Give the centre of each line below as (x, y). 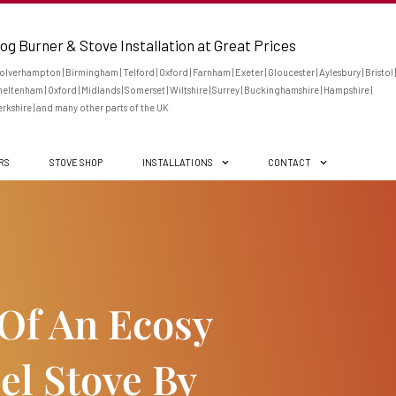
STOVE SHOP (76, 163)
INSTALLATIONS (177, 163)
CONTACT (289, 163)
